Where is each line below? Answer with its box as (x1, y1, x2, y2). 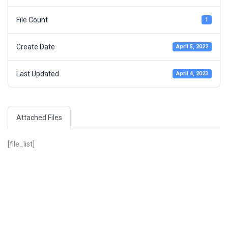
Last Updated (16, 70, 59, 78)
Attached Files (16, 113, 62, 122)
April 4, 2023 (176, 70, 209, 77)
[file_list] (8, 140, 35, 148)
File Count (16, 16, 48, 24)
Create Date (16, 43, 55, 51)
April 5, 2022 (176, 43, 209, 50)
